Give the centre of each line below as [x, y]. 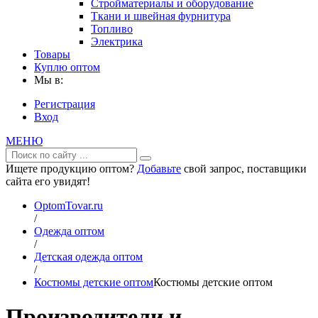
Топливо [112, 29]
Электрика [117, 42]
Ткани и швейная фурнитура [161, 16]
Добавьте [159, 169]
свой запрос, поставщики [244, 169]
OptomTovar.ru [68, 205]
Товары [52, 54]
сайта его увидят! [48, 181]
